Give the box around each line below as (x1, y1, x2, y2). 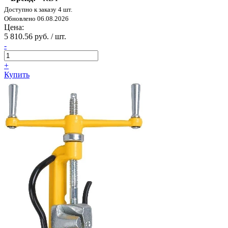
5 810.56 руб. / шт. (4, 32, 66, 41)
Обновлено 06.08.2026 (4, 15, 69, 23)
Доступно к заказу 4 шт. (4, 6, 72, 14)
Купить (4, 70, 30, 79)
